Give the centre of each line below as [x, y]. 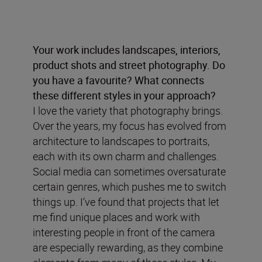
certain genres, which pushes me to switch [130, 186]
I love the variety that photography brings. [128, 110]
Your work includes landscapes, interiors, [127, 49]
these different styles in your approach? [124, 95]
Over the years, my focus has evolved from [130, 125]
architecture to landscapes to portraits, [121, 141]
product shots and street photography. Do [129, 65]
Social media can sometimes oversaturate [129, 171]
